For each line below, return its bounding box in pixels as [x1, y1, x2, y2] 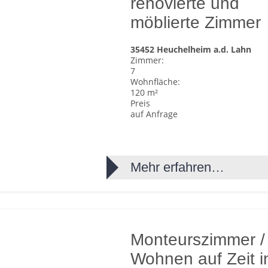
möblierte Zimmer [130, 13, 261, 32]
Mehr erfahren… [130, 160, 225, 175]
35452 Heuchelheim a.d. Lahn [130, 44, 252, 55]
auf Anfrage [130, 108, 178, 120]
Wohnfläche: [130, 76, 181, 87]
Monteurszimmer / [130, 230, 266, 249]
